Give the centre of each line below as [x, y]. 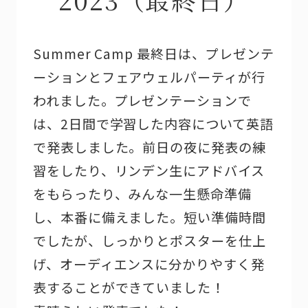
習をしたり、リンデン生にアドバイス [149, 170]
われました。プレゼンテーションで [142, 100]
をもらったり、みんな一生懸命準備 [142, 194]
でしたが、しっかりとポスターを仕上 [150, 240]
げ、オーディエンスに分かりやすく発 [149, 264]
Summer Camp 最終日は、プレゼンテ [153, 53]
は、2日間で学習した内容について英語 [153, 123]
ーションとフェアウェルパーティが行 [149, 77]
